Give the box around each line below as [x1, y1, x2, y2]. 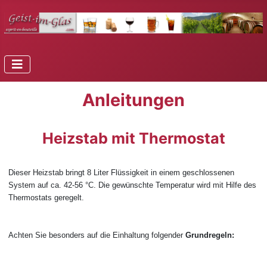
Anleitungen [82, 89, 185, 110]
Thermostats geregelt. [8, 193, 84, 202]
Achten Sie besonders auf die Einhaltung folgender [8, 231, 185, 240]
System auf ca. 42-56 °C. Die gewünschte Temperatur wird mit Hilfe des [8, 181, 256, 190]
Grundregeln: [185, 231, 234, 240]
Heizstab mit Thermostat [42, 129, 225, 147]
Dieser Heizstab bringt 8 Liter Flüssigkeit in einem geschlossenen [8, 168, 234, 177]
